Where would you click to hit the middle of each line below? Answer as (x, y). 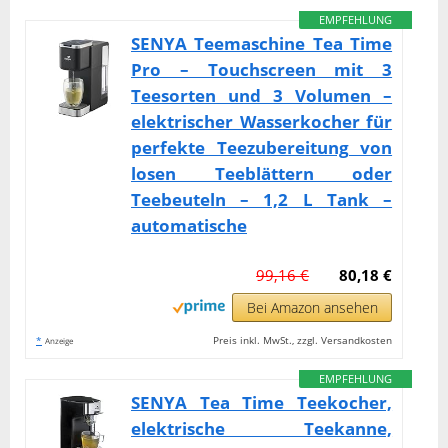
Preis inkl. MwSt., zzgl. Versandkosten (303, 339)
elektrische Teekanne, (262, 428)
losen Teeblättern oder (262, 173)
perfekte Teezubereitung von (262, 147)
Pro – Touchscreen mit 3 (262, 69)
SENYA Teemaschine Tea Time (262, 43)
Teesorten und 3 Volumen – (262, 95)
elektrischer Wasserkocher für (262, 121)
